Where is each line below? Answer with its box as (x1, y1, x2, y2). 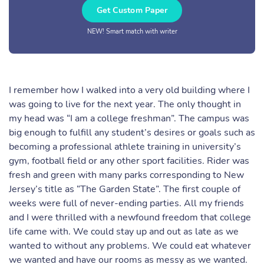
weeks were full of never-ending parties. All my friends (9, 197, 244, 210)
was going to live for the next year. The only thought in (9, 98, 241, 111)
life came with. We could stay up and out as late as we (9, 225, 239, 238)
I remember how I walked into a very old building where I (9, 84, 250, 97)
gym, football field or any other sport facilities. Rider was (9, 154, 249, 167)
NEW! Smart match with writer (87, 27, 177, 36)
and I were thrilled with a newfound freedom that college (9, 211, 251, 224)
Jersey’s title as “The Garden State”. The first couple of (9, 183, 240, 196)
